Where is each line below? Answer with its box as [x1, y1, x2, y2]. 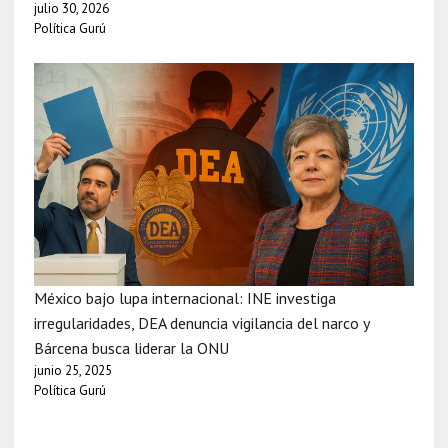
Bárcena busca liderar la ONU [33, 337, 229, 358]
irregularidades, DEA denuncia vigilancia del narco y [33, 312, 369, 333]
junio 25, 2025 [33, 361, 112, 379]
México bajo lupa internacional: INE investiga [33, 287, 336, 308]
